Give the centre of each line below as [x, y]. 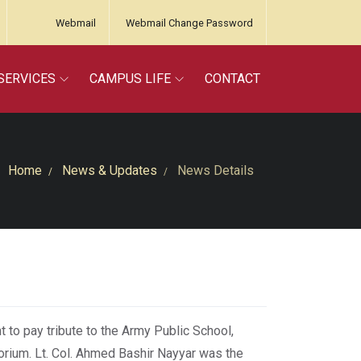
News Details [214, 170]
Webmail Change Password [189, 23]
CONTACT [232, 79]
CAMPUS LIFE [130, 79]
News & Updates [110, 170]
